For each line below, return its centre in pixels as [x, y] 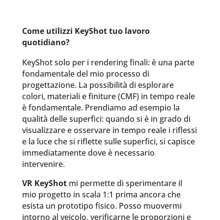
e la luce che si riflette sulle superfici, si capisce [108, 141]
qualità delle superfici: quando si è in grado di [106, 119]
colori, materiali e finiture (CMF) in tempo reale [108, 96]
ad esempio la [154, 108]
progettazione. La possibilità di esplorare [98, 85]
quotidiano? [46, 42]
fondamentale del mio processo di [85, 74]
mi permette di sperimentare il [124, 183]
